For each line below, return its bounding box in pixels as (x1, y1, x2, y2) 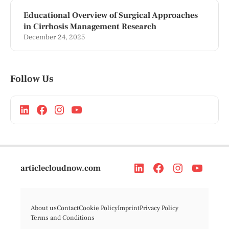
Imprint (118, 203, 140, 212)
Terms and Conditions (31, 213, 95, 222)
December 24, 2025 (24, 33, 85, 42)
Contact (57, 203, 79, 212)
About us (31, 203, 57, 212)
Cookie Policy (79, 203, 118, 212)
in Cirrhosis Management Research (24, 21, 156, 32)
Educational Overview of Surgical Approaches (24, 10, 198, 20)
